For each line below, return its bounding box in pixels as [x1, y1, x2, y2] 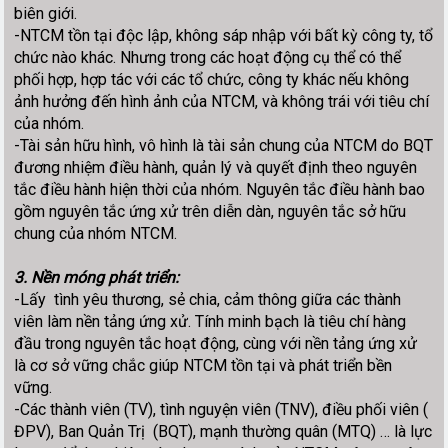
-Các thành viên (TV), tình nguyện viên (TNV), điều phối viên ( [14, 399, 429, 419]
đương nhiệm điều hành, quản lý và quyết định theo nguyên [14, 157, 418, 177]
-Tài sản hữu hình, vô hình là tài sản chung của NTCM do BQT [14, 135, 434, 155]
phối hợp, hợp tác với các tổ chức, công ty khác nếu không [14, 69, 410, 89]
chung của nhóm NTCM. [14, 223, 178, 243]
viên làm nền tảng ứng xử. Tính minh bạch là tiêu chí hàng [14, 311, 407, 331]
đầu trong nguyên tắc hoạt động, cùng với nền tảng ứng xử [14, 333, 422, 353]
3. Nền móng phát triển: [14, 267, 180, 287]
